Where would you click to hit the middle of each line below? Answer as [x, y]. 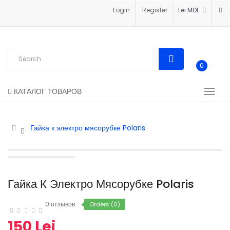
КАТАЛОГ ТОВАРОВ [48, 91]
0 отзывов [60, 204]
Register [155, 10]
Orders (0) [105, 204]
